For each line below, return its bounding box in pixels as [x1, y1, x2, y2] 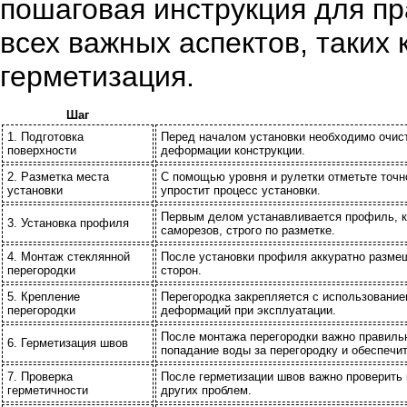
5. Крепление [7, 290, 80, 303]
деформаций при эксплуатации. [161, 303, 336, 317]
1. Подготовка [7, 130, 84, 144]
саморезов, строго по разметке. [161, 223, 335, 237]
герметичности [7, 383, 88, 397]
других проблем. [161, 383, 252, 397]
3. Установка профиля [7, 216, 129, 230]
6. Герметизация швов [7, 336, 128, 350]
